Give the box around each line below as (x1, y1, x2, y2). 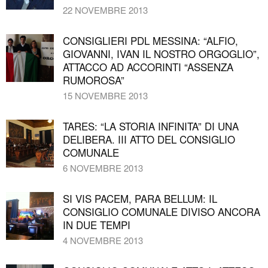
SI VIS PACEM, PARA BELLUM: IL (63, 190, 217, 206)
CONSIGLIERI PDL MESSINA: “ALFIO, (63, 32, 238, 48)
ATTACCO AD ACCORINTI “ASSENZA (63, 59, 233, 74)
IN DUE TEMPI (63, 217, 130, 232)
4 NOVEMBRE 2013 (63, 233, 143, 246)
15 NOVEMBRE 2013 (63, 89, 148, 102)
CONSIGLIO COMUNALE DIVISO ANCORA (63, 203, 260, 219)
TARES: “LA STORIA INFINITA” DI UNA (63, 118, 239, 133)
